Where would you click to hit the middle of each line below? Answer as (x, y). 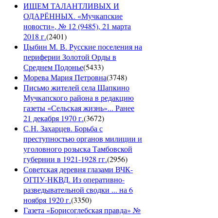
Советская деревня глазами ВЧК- (78, 169)
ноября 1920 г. (47, 200)
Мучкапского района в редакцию (79, 98)
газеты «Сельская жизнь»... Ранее (79, 108)
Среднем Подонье (53, 67)
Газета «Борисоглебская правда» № (82, 210)
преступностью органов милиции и (83, 139)
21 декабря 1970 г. (54, 118)
